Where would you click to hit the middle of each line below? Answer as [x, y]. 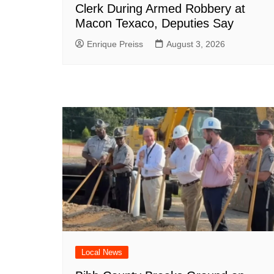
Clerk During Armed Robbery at [160, 8]
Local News [102, 252]
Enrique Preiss [115, 44]
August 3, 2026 [196, 44]
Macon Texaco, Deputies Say [154, 23]
